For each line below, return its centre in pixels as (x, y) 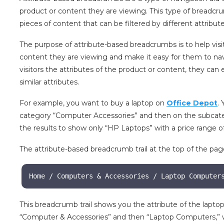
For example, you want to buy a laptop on (93, 103)
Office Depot (192, 103)
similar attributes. (49, 82)
